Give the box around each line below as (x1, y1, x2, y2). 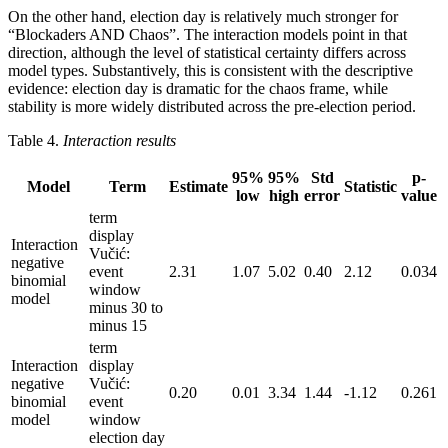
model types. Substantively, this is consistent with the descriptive (8, 61, 413, 79)
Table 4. (8, 131, 63, 149)
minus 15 (89, 316, 147, 334)
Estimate (169, 177, 228, 195)
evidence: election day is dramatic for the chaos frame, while (8, 79, 388, 97)
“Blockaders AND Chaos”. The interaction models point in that (8, 25, 407, 43)
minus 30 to (89, 298, 163, 316)
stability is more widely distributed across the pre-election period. (8, 97, 416, 115)
